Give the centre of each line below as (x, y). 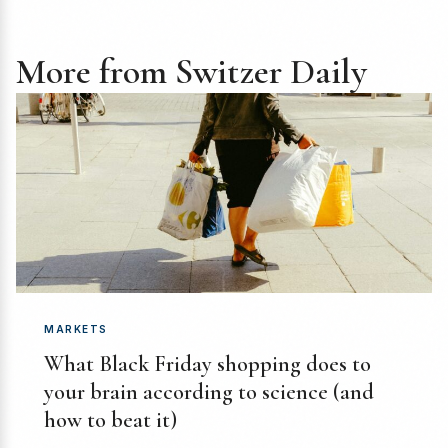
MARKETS (76, 328)
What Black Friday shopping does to (207, 363)
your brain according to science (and (209, 391)
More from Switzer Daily (191, 71)
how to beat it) (110, 419)
